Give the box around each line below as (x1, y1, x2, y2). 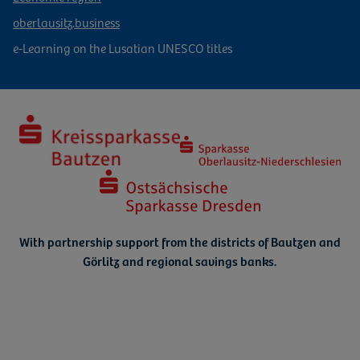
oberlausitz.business (13, 11, 120, 31)
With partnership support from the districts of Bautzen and (19, 231, 341, 251)
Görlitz (83, 251, 120, 270)
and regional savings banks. (120, 251, 277, 270)
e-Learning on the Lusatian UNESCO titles (13, 37, 232, 57)
